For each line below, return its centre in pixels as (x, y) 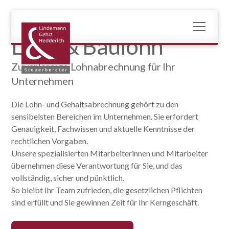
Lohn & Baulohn (87, 46)
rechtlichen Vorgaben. (50, 141)
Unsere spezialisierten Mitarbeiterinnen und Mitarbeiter (110, 153)
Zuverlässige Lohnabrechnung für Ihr (93, 66)
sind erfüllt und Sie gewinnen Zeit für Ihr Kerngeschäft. (105, 202)
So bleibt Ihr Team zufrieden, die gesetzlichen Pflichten (107, 190)
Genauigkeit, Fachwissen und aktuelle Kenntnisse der (103, 129)
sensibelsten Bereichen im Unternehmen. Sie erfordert (105, 116)
